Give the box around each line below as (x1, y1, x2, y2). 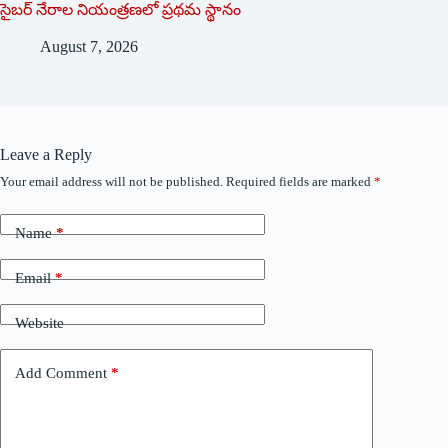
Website (15, 315, 64, 332)
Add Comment (15, 365, 107, 382)
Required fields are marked (226, 173, 374, 189)
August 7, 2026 (40, 37, 138, 55)
